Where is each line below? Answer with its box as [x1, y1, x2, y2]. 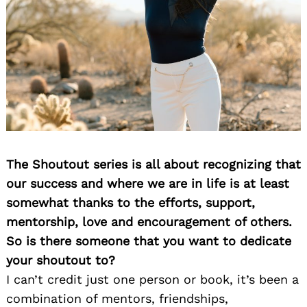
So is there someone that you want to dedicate [6, 234, 291, 249]
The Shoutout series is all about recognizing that [6, 157, 301, 172]
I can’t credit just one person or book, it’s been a [6, 272, 299, 287]
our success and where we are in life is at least [6, 176, 289, 191]
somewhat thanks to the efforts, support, [6, 195, 255, 210]
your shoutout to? [6, 253, 115, 268]
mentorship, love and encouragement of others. [6, 214, 292, 230]
